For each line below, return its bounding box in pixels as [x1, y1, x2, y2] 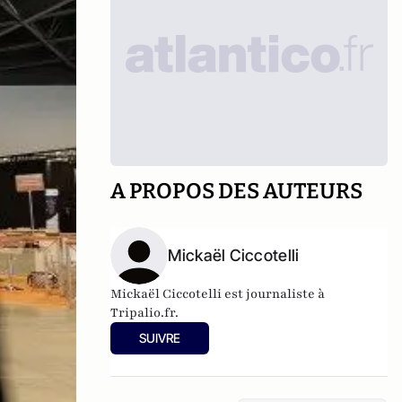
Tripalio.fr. [110, 304, 179, 321]
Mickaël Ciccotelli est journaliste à [110, 285, 326, 302]
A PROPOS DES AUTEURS [110, 179, 363, 204]
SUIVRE [139, 330, 181, 345]
